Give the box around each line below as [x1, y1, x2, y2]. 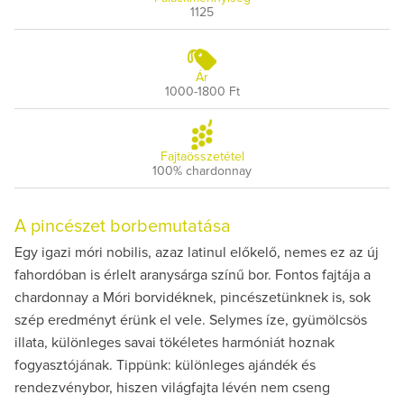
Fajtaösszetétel [160, 150, 244, 163]
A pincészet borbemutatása [14, 216, 231, 235]
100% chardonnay [152, 164, 252, 178]
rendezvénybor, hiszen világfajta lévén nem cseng [14, 380, 330, 395]
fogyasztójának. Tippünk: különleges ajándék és [14, 357, 316, 372]
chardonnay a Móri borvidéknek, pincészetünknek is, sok [14, 289, 371, 305]
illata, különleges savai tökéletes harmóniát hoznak [14, 335, 335, 350]
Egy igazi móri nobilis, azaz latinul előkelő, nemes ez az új [14, 244, 379, 260]
